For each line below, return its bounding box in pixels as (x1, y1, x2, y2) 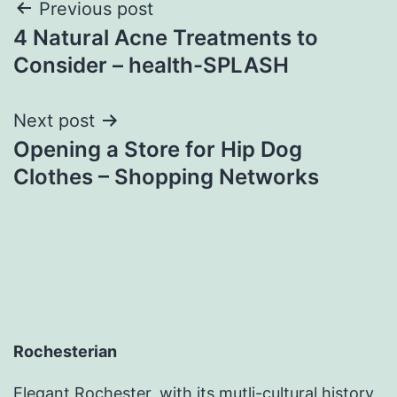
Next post (13, 109, 95, 131)
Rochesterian (13, 342, 117, 362)
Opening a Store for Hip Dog (13, 136, 302, 162)
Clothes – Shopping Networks (13, 163, 319, 190)
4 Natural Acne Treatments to (13, 24, 318, 51)
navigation (12, 34, 167, 74)
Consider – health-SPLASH (13, 51, 289, 78)
